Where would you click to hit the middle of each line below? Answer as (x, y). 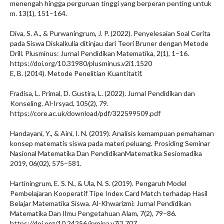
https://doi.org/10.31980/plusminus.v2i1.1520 (81, 63)
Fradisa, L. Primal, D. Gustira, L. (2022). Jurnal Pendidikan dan (102, 93)
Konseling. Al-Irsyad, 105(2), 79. (59, 103)
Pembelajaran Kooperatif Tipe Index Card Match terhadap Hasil (109, 193)
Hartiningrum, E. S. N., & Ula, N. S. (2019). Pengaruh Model (98, 183)
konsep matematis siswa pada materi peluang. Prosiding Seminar (110, 143)
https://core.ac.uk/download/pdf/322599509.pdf (85, 113)
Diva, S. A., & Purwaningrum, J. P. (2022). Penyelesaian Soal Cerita (110, 33)
